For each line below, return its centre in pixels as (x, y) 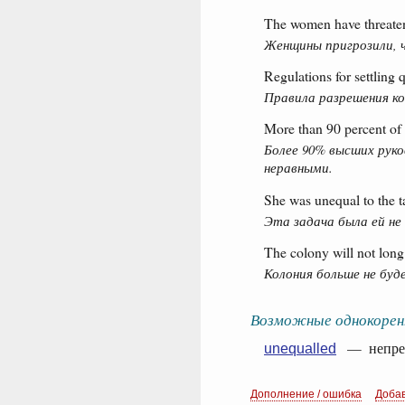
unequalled (300, 348)
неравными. (298, 168)
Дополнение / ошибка (306, 394)
